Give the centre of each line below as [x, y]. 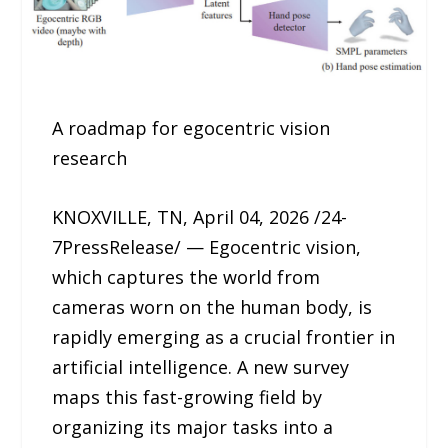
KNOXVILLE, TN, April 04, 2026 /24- [200, 217]
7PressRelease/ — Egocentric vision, [207, 247]
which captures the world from [186, 277]
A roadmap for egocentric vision [191, 128]
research [90, 158]
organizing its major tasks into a [193, 427]
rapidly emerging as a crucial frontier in [224, 337]
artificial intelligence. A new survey [201, 367]
